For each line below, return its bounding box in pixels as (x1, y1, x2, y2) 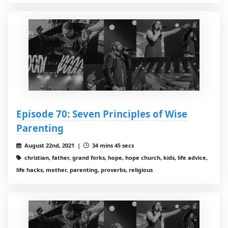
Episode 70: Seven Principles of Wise (16, 107, 187, 121)
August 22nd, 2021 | (22, 141, 83, 150)
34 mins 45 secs (90, 141, 134, 150)
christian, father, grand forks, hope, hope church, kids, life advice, (22, 154, 208, 162)
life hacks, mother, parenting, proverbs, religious (16, 166, 153, 174)
